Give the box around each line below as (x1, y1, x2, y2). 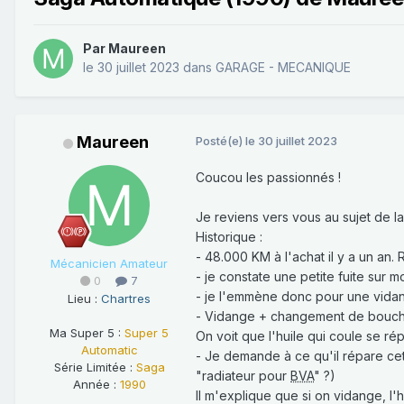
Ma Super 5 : (50, 325, 124, 340)
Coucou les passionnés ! (196, 170, 341, 186)
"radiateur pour (196, 368, 290, 384)
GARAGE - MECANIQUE (216, 60, 351, 76)
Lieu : (68, 290, 101, 306)
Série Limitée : (53, 359, 136, 374)
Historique (196, 229, 260, 245)
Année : (72, 376, 120, 391)
